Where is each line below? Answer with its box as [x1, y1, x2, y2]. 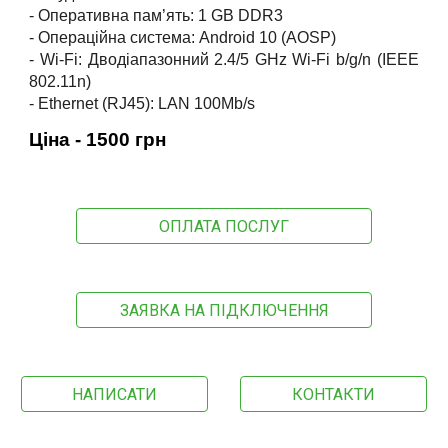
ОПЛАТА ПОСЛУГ [159, 216, 289, 236]
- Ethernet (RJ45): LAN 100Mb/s [29, 94, 256, 112]
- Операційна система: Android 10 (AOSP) [29, 28, 337, 46]
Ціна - [29, 128, 87, 150]
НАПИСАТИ [72, 384, 157, 404]
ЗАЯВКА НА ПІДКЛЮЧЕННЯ [119, 300, 329, 320]
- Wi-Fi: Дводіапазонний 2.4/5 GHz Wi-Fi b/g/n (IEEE [29, 50, 419, 68]
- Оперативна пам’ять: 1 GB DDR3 [29, 6, 284, 24]
